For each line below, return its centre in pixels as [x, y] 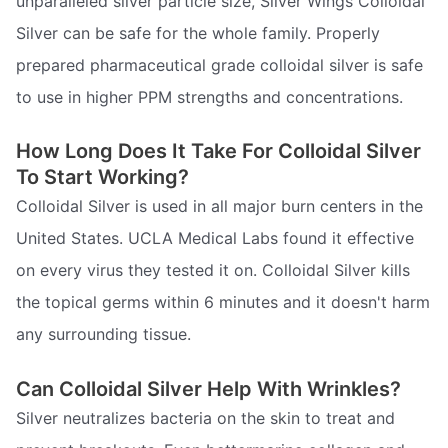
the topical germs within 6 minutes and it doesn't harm [223, 302]
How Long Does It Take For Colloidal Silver [218, 151]
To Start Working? [102, 177]
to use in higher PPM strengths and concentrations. [209, 96]
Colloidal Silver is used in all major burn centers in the [219, 206]
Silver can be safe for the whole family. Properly [198, 32]
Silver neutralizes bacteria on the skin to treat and [205, 417]
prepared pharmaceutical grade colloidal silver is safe [219, 64]
